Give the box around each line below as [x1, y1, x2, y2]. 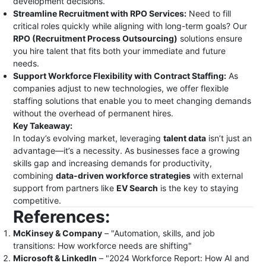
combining [13, 170, 56, 180]
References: [13, 207, 110, 227]
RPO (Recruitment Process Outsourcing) [13, 33, 178, 43]
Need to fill [186, 8, 232, 18]
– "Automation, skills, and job [102, 228, 216, 238]
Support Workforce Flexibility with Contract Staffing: [13, 71, 227, 81]
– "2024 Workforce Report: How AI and [97, 253, 250, 263]
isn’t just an [206, 133, 252, 143]
